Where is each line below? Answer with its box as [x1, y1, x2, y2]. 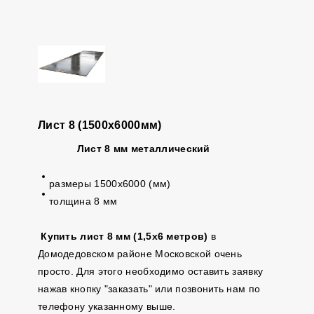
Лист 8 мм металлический [76, 143, 210, 154]
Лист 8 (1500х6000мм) [37, 119, 162, 131]
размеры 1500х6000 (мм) [48, 178, 171, 189]
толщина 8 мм [48, 196, 118, 207]
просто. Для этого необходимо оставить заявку [37, 266, 264, 277]
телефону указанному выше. [37, 301, 182, 312]
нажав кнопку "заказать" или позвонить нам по [37, 283, 261, 294]
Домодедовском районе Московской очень [37, 248, 243, 259]
